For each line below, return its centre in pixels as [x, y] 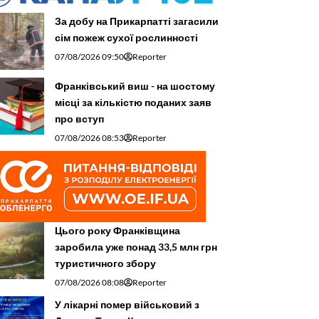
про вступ [79, 119]
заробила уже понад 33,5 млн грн [136, 247]
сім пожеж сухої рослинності [126, 38]
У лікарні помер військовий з [127, 305]
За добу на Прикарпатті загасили [137, 21]
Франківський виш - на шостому [135, 86]
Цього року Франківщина [117, 231]
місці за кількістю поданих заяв [133, 103]
